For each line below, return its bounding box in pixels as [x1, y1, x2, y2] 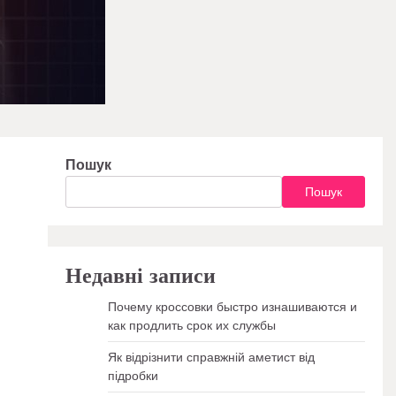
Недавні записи [65, 260, 216, 293]
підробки [107, 367, 158, 385]
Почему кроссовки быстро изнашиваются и [107, 298, 357, 316]
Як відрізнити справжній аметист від [107, 348, 315, 366]
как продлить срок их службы [107, 316, 276, 334]
